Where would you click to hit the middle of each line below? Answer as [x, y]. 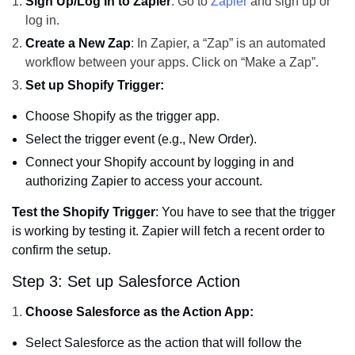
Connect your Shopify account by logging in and [160, 162]
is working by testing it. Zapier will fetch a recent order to [168, 231]
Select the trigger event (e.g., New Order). [141, 139]
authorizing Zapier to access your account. [144, 181]
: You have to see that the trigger [245, 212]
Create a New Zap [78, 44]
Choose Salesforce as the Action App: [139, 312]
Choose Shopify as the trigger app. [122, 116]
